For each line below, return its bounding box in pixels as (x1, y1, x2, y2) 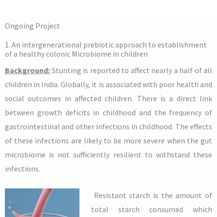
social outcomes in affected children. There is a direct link (5, 93, 212, 103)
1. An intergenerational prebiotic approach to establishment (5, 39, 207, 49)
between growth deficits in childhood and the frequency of (5, 107, 212, 117)
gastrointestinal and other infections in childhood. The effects (5, 121, 212, 131)
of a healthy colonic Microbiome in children (5, 48, 148, 59)
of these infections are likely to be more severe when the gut (5, 135, 212, 145)
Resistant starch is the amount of (91, 190, 212, 200)
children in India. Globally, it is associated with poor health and (5, 79, 212, 89)
